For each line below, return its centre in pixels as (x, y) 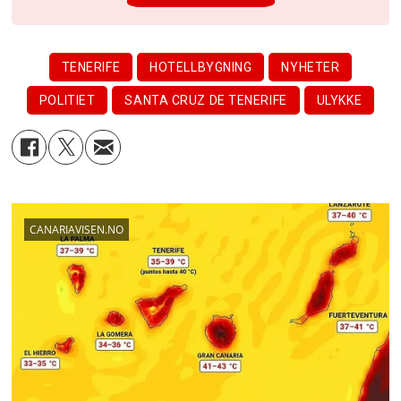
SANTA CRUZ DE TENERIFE (206, 101)
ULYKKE (339, 101)
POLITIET (67, 101)
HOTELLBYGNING (201, 67)
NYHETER (311, 67)
